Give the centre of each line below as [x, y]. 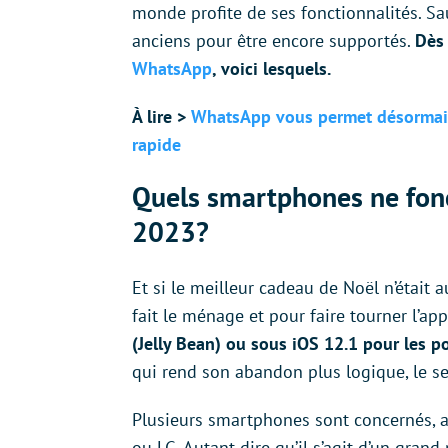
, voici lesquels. [271, 68]
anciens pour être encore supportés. [273, 40]
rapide [156, 144]
